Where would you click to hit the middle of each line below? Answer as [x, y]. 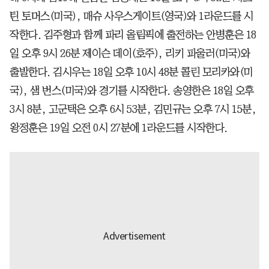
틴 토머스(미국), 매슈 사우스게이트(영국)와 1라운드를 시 [131, 16]
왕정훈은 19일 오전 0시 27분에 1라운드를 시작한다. [119, 128]
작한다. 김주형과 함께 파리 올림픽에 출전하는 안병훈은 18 [133, 35]
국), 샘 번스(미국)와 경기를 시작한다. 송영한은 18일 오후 [132, 90]
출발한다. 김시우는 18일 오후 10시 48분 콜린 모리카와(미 [131, 72]
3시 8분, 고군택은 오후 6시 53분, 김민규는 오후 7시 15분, [133, 109]
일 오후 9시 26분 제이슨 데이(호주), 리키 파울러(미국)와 [130, 53]
